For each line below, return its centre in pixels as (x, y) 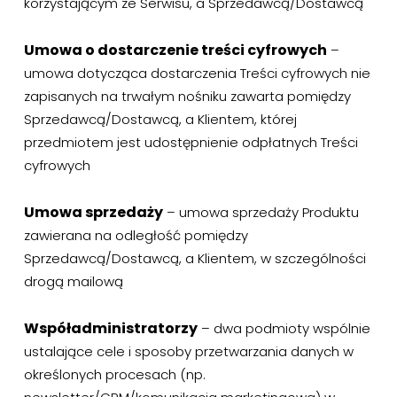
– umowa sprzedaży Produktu (261, 212)
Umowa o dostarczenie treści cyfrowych (175, 50)
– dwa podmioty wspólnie (284, 328)
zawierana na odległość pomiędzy (136, 235)
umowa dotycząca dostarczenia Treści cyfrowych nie (197, 73)
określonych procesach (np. (114, 374)
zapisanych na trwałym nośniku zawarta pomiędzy (187, 96)
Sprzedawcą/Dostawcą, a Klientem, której (160, 119)
